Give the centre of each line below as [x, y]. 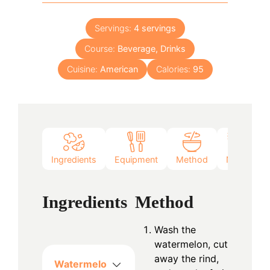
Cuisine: [83, 69]
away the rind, [187, 258]
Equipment [136, 160]
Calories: [174, 69]
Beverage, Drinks [152, 49]
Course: [101, 49]
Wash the [175, 229]
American [119, 69]
